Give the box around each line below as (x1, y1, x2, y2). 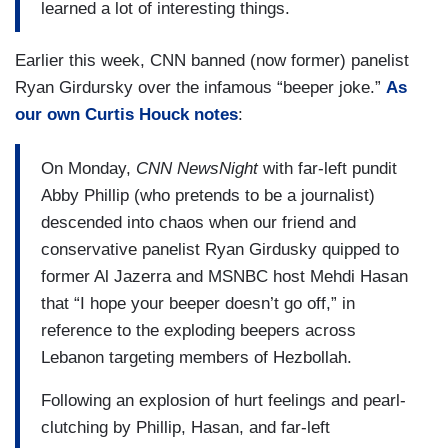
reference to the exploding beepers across (41, 320, 356, 340)
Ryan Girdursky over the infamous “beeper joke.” (15, 78, 386, 98)
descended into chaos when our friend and (41, 212, 356, 232)
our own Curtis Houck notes (15, 105, 238, 125)
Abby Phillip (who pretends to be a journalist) (41, 185, 375, 205)
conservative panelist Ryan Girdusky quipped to (41, 239, 399, 259)
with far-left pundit (258, 158, 397, 178)
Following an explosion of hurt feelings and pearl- (41, 390, 406, 410)
